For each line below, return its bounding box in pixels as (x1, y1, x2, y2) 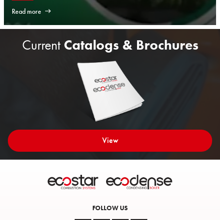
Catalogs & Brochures (60, 36, 198, 54)
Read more (12, 7, 41, 16)
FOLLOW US (92, 204, 128, 212)
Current (22, 36, 60, 54)
